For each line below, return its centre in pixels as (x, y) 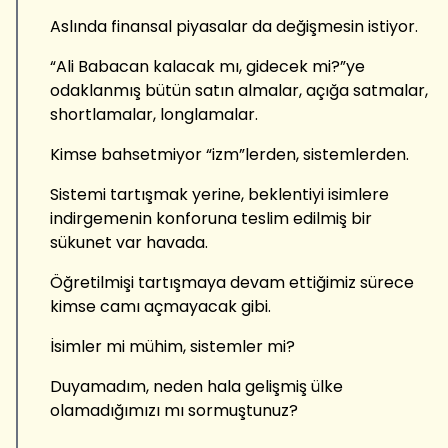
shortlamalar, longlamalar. (154, 114)
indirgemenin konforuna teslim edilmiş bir (211, 218)
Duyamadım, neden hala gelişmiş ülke (196, 386)
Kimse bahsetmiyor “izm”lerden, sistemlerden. (229, 154)
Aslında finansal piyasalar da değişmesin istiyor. (234, 26)
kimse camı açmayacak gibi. (160, 306)
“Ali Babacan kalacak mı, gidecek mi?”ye (207, 66)
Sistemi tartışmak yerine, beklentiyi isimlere (219, 194)
